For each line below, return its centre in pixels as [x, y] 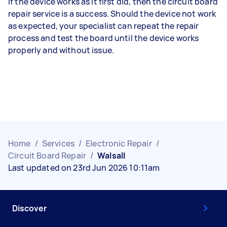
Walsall [111, 156]
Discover [29, 208]
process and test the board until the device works [104, 38]
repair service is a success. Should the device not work [112, 14]
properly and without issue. [62, 50]
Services [58, 143]
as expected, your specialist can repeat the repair [104, 26]
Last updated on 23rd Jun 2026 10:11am [84, 168]
